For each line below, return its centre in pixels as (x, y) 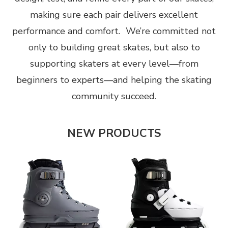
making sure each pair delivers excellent (114, 15)
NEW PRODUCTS (114, 134)
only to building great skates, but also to (114, 48)
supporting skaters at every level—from (114, 64)
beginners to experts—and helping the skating (114, 80)
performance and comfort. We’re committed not (114, 31)
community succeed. (114, 96)
